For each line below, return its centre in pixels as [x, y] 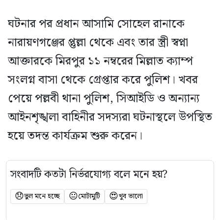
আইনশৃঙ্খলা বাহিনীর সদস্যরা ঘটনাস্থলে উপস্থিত [110, 117]
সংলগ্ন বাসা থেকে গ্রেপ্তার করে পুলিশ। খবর [103, 80]
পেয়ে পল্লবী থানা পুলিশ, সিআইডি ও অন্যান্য [104, 99]
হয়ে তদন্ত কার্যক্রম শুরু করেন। [75, 136]
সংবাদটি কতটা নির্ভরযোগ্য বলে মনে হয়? [89, 175]
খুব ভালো [131, 196]
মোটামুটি [89, 196]
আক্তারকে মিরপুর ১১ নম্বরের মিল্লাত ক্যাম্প [100, 61]
